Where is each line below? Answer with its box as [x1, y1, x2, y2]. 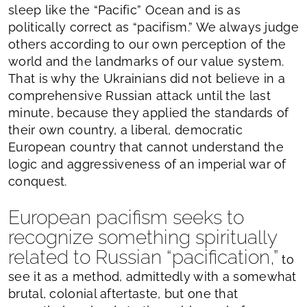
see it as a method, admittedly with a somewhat [8, 269, 297, 284]
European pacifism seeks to [8, 206, 244, 229]
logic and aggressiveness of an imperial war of [8, 157, 286, 171]
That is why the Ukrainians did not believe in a [8, 71, 286, 86]
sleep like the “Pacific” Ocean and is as [8, 3, 241, 17]
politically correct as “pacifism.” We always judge [8, 20, 299, 34]
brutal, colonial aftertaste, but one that [8, 286, 238, 301]
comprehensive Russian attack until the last [8, 88, 271, 103]
